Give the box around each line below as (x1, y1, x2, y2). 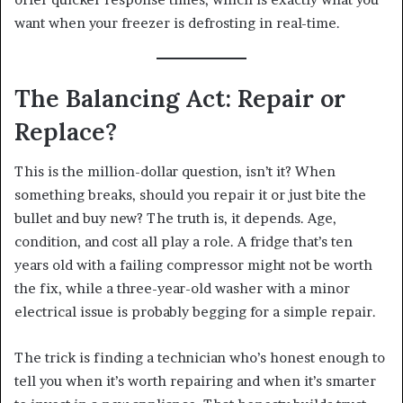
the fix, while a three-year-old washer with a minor (14, 280, 350, 298)
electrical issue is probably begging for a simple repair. (14, 303, 376, 321)
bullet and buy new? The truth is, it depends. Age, (14, 210, 336, 228)
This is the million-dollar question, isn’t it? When (14, 163, 336, 181)
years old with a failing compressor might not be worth (14, 256, 372, 274)
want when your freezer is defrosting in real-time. (14, 13, 340, 31)
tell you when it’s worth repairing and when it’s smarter (14, 372, 376, 390)
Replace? (14, 115, 117, 147)
